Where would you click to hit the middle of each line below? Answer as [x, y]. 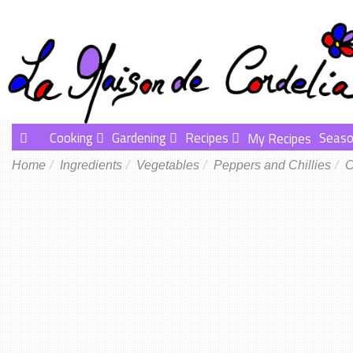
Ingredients [91, 165]
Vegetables [168, 165]
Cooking [71, 138]
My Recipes [279, 138]
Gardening [139, 138]
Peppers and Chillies [272, 165]
